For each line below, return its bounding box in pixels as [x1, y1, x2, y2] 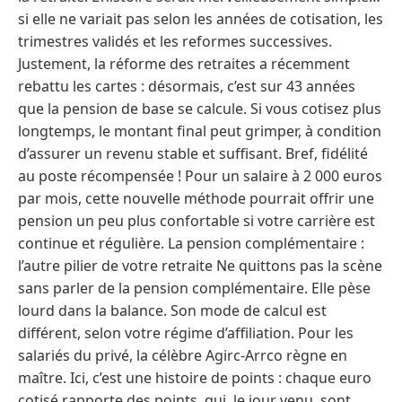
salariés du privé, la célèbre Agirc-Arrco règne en [18, 345, 347, 365]
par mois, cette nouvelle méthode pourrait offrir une [18, 188, 374, 208]
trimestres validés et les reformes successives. [18, 31, 332, 51]
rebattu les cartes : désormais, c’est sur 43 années [18, 75, 355, 96]
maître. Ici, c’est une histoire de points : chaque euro [18, 367, 371, 388]
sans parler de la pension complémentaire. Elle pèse [18, 277, 371, 298]
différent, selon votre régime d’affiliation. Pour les [18, 322, 354, 343]
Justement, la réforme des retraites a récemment [18, 53, 350, 74]
